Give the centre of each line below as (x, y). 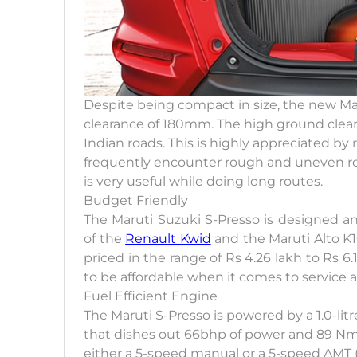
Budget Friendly (136, 201)
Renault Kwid (168, 239)
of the (105, 239)
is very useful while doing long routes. (205, 182)
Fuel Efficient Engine (151, 296)
